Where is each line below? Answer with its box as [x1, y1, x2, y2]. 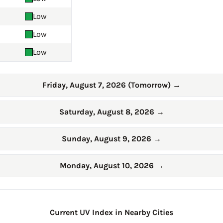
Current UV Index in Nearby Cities [50, 208, 173, 218]
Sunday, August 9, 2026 [62, 134, 153, 144]
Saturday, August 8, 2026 [59, 107, 156, 117]
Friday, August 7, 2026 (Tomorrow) [42, 80, 173, 90]
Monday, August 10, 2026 [59, 161, 156, 171]
